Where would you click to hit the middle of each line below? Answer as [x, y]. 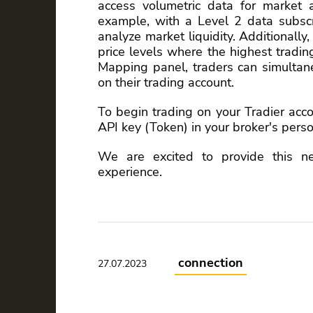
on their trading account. [166, 83]
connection [211, 263]
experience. [130, 172]
